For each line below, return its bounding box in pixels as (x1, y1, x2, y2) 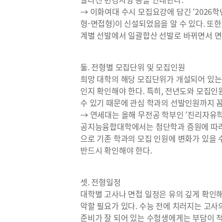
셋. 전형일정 (80, 176, 121, 188)
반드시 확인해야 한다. (80, 144, 152, 156)
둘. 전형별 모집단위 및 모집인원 (80, 61, 185, 73)
